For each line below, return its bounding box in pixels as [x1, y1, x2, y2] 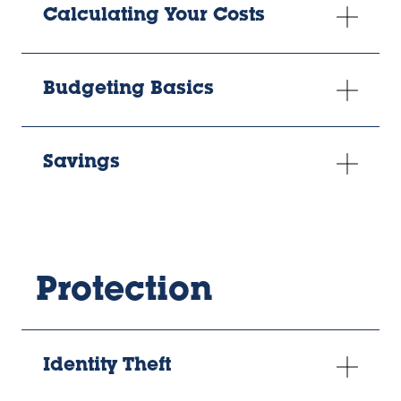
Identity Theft [43, 357, 171, 377]
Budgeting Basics [43, 81, 214, 100]
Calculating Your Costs [43, 7, 265, 27]
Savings [43, 154, 120, 174]
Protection [36, 276, 213, 311]
